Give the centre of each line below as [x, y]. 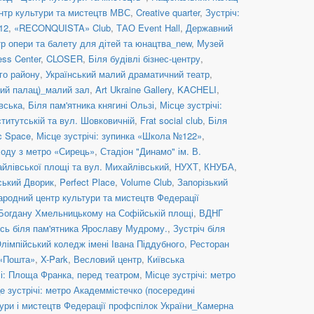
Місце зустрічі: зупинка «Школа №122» [119, 135]
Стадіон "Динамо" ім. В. [151, 151]
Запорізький [203, 182]
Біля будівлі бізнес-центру [144, 58]
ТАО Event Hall [148, 27]
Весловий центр [108, 259]
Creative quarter [168, 12]
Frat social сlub [171, 120]
